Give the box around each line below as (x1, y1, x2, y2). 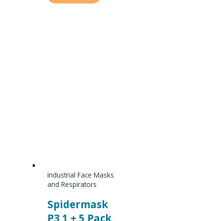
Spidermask (47, 197, 109, 212)
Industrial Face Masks (47, 170, 114, 180)
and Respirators (47, 180, 97, 189)
